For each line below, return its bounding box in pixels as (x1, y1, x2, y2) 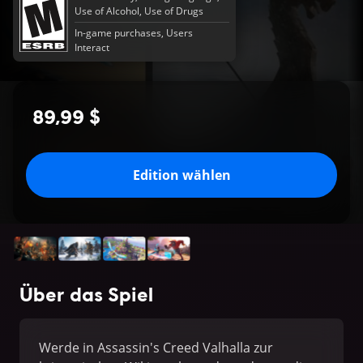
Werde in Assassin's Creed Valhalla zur (39, 339, 273, 357)
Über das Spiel (19, 282, 153, 306)
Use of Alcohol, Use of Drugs (75, 4, 204, 18)
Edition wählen (132, 166, 231, 184)
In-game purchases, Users (75, 26, 194, 40)
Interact (75, 41, 110, 54)
